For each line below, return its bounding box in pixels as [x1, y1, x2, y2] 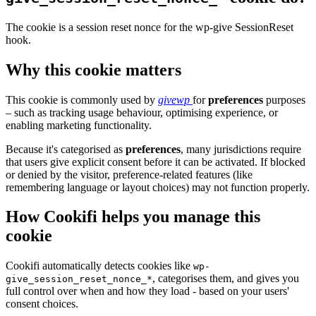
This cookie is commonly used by [6, 93, 158, 106]
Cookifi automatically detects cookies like [6, 260, 193, 272]
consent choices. [6, 298, 78, 310]
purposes [263, 93, 305, 106]
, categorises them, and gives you [152, 272, 299, 285]
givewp [158, 93, 193, 106]
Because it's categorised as [6, 142, 126, 155]
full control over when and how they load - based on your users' [6, 285, 289, 298]
